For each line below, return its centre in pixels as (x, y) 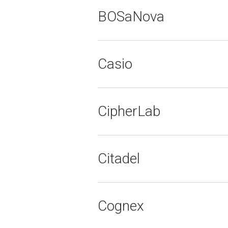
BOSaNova (131, 17)
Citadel (119, 159)
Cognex (121, 206)
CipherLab (129, 111)
